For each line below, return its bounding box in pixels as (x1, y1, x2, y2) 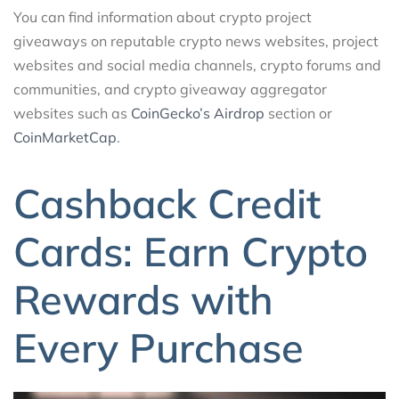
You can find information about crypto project (13, 7, 312, 26)
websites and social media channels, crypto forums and (13, 55, 381, 74)
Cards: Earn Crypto (13, 226, 368, 277)
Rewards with (13, 274, 273, 325)
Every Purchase (13, 322, 304, 373)
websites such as (13, 103, 131, 122)
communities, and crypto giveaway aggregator (13, 79, 327, 98)
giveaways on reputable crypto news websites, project (13, 31, 379, 50)
